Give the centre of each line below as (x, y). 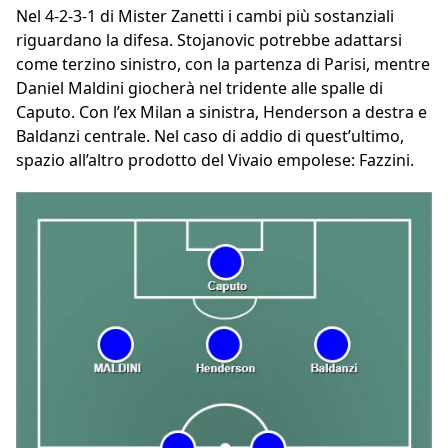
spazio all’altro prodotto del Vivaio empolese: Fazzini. (215, 160)
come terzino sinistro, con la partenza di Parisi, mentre (223, 64)
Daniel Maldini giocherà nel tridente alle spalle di (199, 88)
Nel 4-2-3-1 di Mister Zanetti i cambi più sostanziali (205, 16)
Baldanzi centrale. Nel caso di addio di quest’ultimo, (210, 136)
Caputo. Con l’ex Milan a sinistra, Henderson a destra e (221, 112)
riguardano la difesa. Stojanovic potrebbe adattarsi (209, 40)
